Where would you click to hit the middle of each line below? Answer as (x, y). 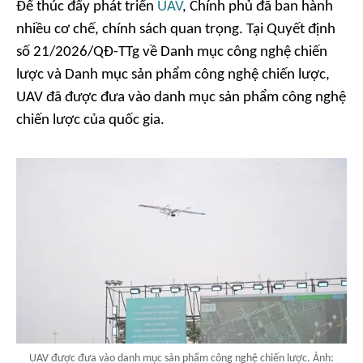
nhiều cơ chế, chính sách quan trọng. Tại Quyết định (176, 30)
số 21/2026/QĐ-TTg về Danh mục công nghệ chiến (172, 52)
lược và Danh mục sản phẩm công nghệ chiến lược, (173, 75)
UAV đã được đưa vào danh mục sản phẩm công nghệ (181, 98)
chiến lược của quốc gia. (90, 120)
